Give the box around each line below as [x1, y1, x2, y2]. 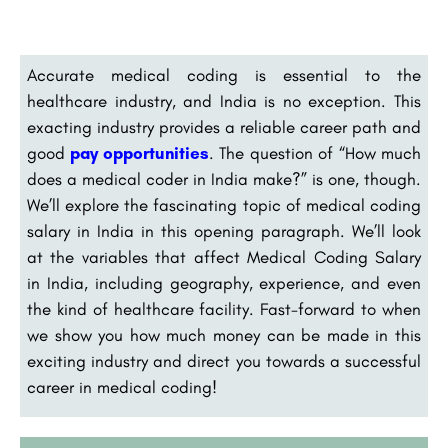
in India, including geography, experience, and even [27, 273, 421, 294]
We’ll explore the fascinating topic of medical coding [27, 195, 421, 216]
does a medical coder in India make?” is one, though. [27, 169, 421, 190]
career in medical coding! [27, 377, 217, 398]
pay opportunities [70, 143, 209, 164]
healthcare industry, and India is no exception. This [27, 91, 421, 112]
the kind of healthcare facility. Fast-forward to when [27, 299, 421, 320]
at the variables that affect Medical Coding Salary [27, 247, 421, 268]
